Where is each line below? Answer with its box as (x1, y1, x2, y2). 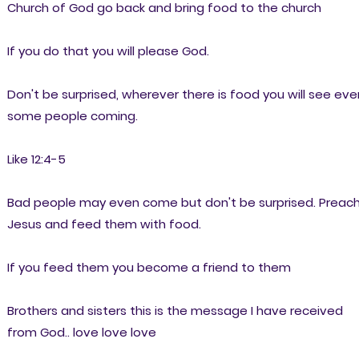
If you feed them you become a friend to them (6, 258, 291, 276)
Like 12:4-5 (6, 150, 66, 167)
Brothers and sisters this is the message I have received (6, 301, 343, 319)
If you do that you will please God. (6, 42, 209, 59)
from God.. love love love (6, 323, 156, 341)
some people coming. (6, 107, 138, 124)
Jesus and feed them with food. (6, 215, 201, 232)
